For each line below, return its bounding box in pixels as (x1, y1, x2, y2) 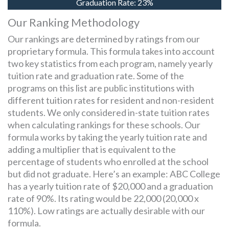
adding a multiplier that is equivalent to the (8, 144, 176, 155)
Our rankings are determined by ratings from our (8, 33, 200, 44)
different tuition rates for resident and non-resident (8, 95, 214, 106)
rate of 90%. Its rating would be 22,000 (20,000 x (8, 193, 199, 204)
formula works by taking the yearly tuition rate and (8, 131, 207, 143)
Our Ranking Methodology (8, 15, 140, 29)
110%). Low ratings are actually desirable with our (8, 205, 205, 216)
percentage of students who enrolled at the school (8, 156, 209, 167)
